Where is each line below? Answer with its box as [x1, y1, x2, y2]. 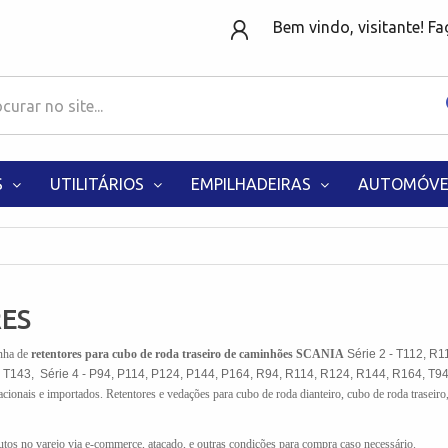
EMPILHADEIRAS [191, 175, 315, 193]
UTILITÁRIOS [50, 175, 148, 193]
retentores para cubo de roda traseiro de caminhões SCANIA [31, 347, 347, 361]
